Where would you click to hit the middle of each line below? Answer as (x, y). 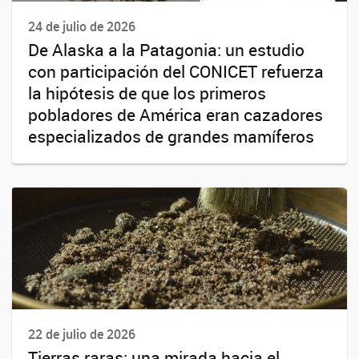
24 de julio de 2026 (82, 26)
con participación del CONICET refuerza (176, 71)
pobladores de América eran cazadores (175, 114)
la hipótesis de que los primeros (147, 93)
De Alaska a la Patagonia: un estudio (166, 49)
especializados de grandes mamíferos (171, 136)
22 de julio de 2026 (82, 335)
